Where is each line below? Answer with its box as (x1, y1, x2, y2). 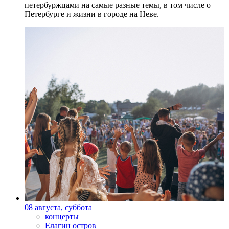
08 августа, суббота (25, 202, 92, 212)
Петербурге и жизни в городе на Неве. (25, 9, 159, 18)
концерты (45, 212, 79, 221)
